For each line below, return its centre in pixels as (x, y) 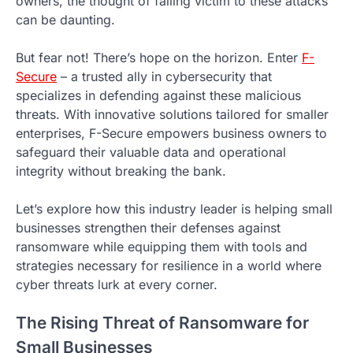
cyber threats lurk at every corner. (117, 284)
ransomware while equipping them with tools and (162, 246)
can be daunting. (65, 19)
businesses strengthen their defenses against (148, 227)
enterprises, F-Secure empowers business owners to (171, 133)
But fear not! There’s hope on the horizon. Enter (159, 57)
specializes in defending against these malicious (158, 95)
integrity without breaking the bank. (121, 171)
